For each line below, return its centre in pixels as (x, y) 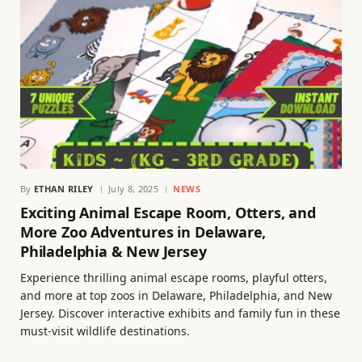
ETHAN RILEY (64, 188)
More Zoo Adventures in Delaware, (143, 232)
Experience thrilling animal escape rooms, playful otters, (174, 277)
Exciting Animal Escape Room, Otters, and (168, 212)
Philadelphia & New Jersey (114, 251)
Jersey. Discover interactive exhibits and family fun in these (180, 313)
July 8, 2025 (133, 188)
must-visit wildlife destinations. (105, 330)
